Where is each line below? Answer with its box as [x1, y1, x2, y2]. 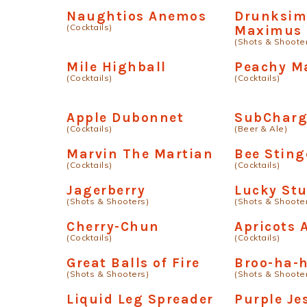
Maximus [234, 23, 302, 38]
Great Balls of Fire [66, 255, 200, 271]
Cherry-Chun [66, 219, 160, 234]
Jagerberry [66, 182, 145, 198]
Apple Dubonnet [66, 110, 184, 125]
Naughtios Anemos [66, 8, 206, 24]
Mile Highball [66, 59, 167, 75]
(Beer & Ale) [234, 123, 288, 134]
